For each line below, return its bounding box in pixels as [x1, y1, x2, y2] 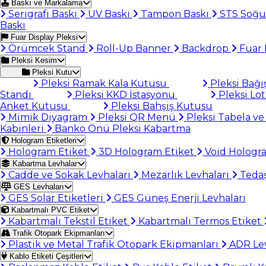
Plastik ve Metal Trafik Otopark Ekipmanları [6, 239, 221, 250]
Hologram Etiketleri [9, 136, 77, 145]
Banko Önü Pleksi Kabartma [52, 123, 191, 134]
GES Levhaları [11, 182, 64, 191]
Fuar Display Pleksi [8, 33, 78, 42]
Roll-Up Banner [94, 43, 173, 54]
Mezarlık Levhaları [139, 169, 232, 180]
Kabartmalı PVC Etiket [9, 205, 90, 214]
